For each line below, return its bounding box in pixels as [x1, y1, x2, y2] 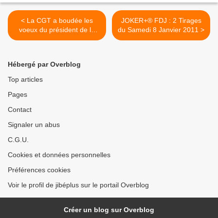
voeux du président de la [19, 26, 95, 34]
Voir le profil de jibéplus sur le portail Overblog [8, 181, 149, 189]
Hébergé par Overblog [8, 60, 81, 69]
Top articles [8, 75, 43, 84]
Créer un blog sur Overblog [64, 206, 154, 214]
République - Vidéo [27, 35, 87, 43]
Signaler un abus [8, 121, 60, 129]
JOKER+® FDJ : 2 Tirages [121, 17, 201, 25]
